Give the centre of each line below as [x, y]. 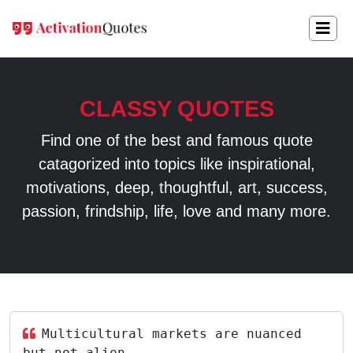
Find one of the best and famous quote [176, 140]
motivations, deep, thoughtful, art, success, [176, 188]
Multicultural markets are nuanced [172, 334]
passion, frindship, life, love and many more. [176, 211]
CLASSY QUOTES [176, 109]
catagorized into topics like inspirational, [176, 164]
